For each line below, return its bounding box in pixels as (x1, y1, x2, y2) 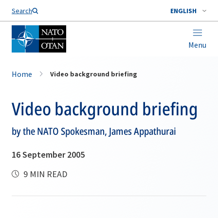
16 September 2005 (12, 149, 85, 160)
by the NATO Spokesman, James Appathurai (12, 125, 176, 138)
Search (12, 6, 32, 15)
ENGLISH (170, 6, 197, 15)
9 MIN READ (21, 168, 67, 180)
